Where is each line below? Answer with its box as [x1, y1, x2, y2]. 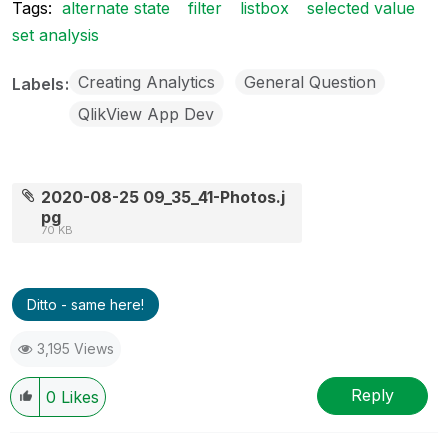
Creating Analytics [78, 71, 215, 92]
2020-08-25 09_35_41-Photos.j [41, 186, 286, 207]
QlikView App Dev [78, 103, 214, 124]
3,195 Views [37, 339, 114, 357]
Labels [12, 73, 68, 94]
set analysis [12, 24, 99, 45]
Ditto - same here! [27, 295, 144, 313]
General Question [244, 71, 376, 92]
